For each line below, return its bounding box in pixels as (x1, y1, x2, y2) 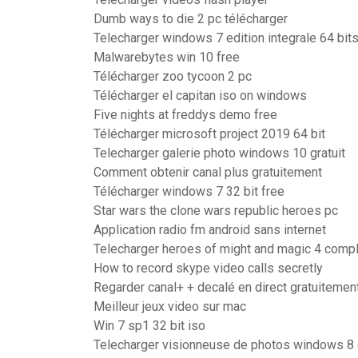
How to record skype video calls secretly (93, 261, 323, 276)
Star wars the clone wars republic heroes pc (93, 203, 338, 218)
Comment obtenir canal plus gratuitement (93, 165, 322, 180)
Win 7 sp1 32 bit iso (93, 318, 205, 333)
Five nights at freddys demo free (93, 107, 277, 122)
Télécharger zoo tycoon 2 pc (93, 69, 252, 84)
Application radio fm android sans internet (93, 222, 326, 237)
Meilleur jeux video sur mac (93, 299, 246, 314)
